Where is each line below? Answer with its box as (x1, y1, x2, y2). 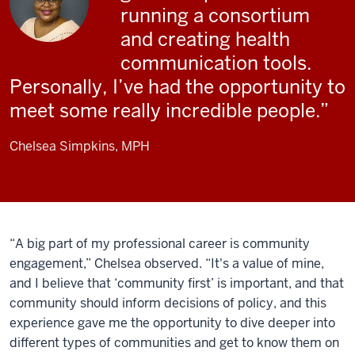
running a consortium (120, 3, 310, 28)
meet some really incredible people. (10, 98, 320, 123)
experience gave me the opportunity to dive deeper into (10, 315, 335, 331)
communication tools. (120, 51, 312, 75)
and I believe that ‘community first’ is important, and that (10, 275, 344, 292)
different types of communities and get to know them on (10, 334, 339, 351)
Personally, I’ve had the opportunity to (10, 74, 345, 99)
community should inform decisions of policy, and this (10, 295, 326, 311)
